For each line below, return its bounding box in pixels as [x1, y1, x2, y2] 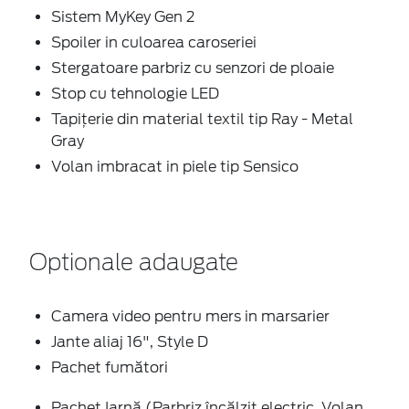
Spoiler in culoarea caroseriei [51, 33, 257, 51]
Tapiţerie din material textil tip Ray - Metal [51, 110, 353, 128]
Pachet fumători [51, 358, 168, 376]
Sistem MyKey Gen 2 [51, 7, 194, 26]
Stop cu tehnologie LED [51, 84, 219, 102]
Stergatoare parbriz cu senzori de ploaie [51, 58, 334, 77]
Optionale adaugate [29, 252, 238, 275]
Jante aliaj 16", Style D [51, 332, 208, 351]
